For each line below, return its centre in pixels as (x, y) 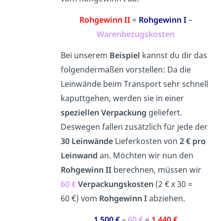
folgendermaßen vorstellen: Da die (126, 70)
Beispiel (125, 55)
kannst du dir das (173, 55)
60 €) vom (80, 199)
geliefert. (165, 113)
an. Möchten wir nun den (145, 156)
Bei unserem (85, 55)
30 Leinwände (87, 141)
